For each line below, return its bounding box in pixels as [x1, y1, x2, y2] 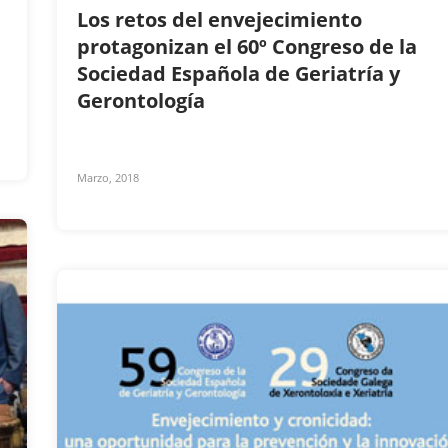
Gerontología [77, 87, 210, 115]
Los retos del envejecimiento [77, 6, 362, 34]
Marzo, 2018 [77, 170, 139, 186]
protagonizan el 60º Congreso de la [77, 33, 417, 61]
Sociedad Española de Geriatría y [77, 60, 400, 88]
